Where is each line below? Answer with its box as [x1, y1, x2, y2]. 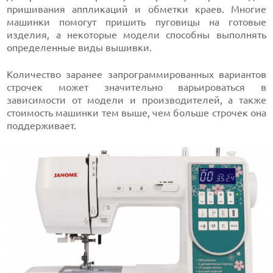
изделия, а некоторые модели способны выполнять [7, 29, 266, 41]
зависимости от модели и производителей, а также [7, 94, 266, 106]
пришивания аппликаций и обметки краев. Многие [7, 4, 266, 15]
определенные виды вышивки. [7, 42, 152, 54]
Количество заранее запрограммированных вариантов [7, 69, 266, 80]
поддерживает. [7, 120, 77, 132]
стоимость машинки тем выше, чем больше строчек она [7, 107, 266, 119]
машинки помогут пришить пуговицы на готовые [7, 16, 266, 28]
